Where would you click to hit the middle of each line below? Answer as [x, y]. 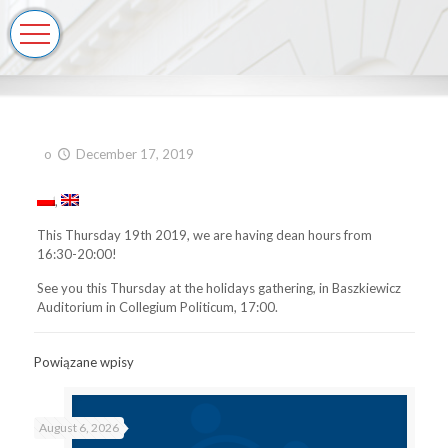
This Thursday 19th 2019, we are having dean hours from [205, 235]
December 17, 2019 [134, 154]
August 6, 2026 [78, 427]
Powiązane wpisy [83, 362]
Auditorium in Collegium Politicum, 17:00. [158, 307]
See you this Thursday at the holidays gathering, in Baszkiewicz [219, 288]
